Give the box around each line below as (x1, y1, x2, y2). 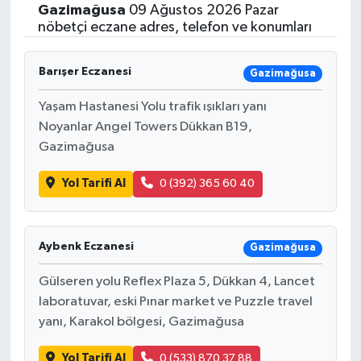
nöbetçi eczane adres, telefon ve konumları (37, 20, 312, 35)
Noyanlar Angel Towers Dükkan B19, (38, 120, 252, 135)
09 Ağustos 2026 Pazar (125, 3, 279, 19)
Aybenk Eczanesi (38, 240, 134, 252)
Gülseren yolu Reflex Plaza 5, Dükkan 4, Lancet (38, 274, 315, 288)
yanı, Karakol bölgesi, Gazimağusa (38, 314, 244, 329)
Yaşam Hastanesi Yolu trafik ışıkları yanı (38, 100, 267, 114)
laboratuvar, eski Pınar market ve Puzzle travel (38, 294, 313, 309)
